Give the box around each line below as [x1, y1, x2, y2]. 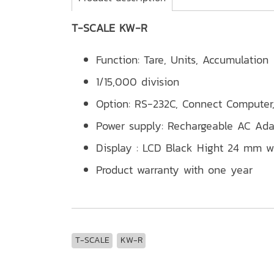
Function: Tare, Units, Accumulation [96, 51, 268, 68]
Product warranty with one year [96, 161, 253, 178]
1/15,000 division [96, 73, 179, 90]
